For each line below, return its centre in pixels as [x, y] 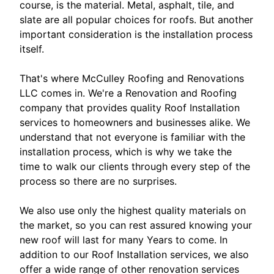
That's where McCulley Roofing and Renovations [132, 78]
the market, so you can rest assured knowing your [136, 225]
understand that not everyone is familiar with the [132, 137]
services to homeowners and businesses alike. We [135, 122]
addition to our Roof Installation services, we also [134, 254]
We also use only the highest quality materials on [133, 210]
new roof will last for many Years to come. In [124, 239]
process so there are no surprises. [98, 181]
